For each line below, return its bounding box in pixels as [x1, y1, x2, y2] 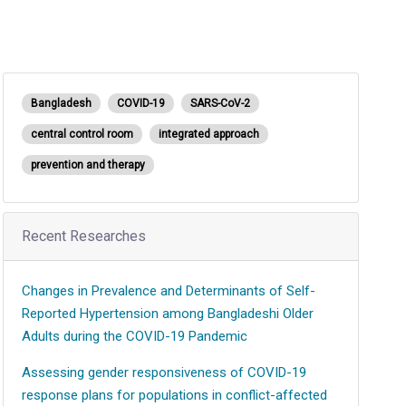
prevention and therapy [30, 159, 145, 171]
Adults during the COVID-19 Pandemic [21, 328, 247, 344]
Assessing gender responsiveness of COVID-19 [21, 364, 306, 381]
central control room [30, 128, 133, 140]
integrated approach [158, 128, 259, 140]
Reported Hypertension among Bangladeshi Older [21, 305, 314, 322]
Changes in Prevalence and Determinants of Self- [21, 283, 315, 299]
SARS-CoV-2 [189, 97, 250, 110]
